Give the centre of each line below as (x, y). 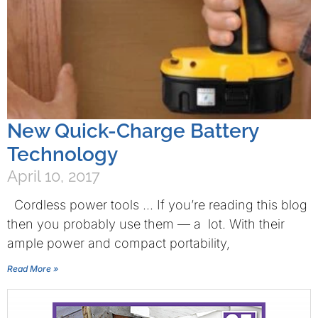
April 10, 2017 (54, 176)
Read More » (33, 269)
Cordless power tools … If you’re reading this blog (157, 205)
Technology (62, 154)
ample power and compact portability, (119, 243)
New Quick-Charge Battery (133, 131)
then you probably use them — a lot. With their (146, 224)
